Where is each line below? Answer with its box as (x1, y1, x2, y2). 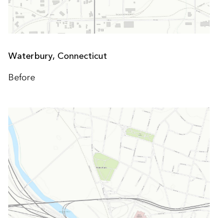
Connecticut (57, 50, 107, 61)
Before (8, 72, 35, 83)
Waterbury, (8, 50, 57, 61)
